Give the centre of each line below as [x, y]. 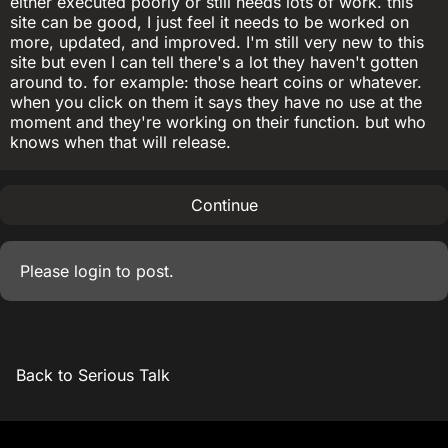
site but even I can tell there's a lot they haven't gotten [214, 62]
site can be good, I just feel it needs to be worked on [209, 22]
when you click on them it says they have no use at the [216, 102]
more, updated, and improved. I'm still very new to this [217, 42]
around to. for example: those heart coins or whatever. [216, 82]
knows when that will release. [120, 142]
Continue [224, 205]
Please [47, 271]
